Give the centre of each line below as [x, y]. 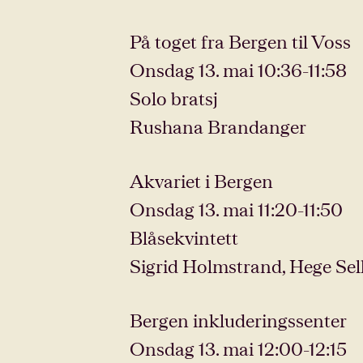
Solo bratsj [174, 98]
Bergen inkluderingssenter [238, 320]
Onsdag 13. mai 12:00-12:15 [238, 348]
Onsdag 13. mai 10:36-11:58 [238, 70]
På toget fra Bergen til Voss [240, 41]
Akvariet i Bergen [201, 181]
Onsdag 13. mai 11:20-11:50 [236, 209]
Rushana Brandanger [218, 126]
